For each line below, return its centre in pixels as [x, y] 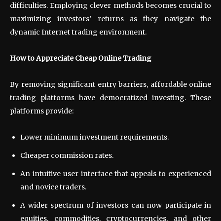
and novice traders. [53, 187]
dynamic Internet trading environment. [78, 32]
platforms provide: [42, 111]
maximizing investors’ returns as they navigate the [110, 18]
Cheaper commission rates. [67, 155]
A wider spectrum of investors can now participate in [116, 205]
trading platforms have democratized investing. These [110, 97]
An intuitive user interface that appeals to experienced [116, 173]
